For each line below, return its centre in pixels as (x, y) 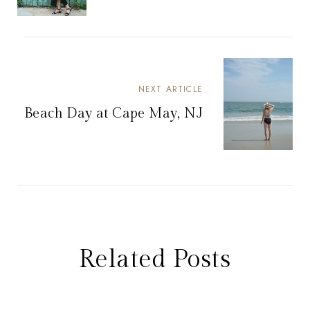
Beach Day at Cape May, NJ (113, 114)
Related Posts (155, 260)
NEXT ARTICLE (170, 90)
